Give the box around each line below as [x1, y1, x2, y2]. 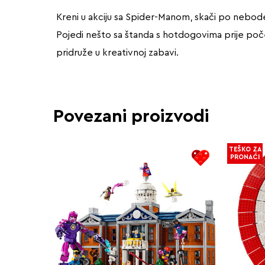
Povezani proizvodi [53, 107, 209, 125]
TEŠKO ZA [228, 146, 261, 153]
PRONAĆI [230, 154, 260, 161]
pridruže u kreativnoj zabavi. [56, 47, 179, 57]
